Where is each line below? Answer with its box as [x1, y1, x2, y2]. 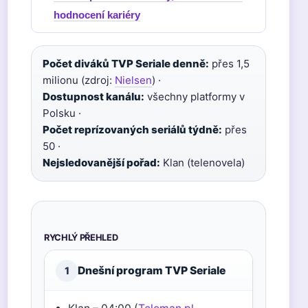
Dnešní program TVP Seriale [78, 264, 225, 277]
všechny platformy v [144, 90, 245, 103]
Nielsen [115, 74, 152, 87]
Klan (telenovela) [160, 156, 245, 169]
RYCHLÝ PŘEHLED [44, 232, 118, 243]
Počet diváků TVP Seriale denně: [43, 57, 209, 70]
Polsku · [43, 107, 81, 120]
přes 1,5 [209, 57, 250, 70]
